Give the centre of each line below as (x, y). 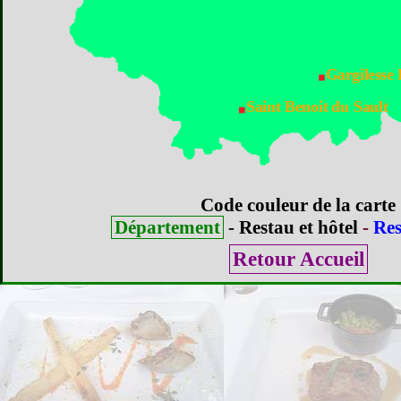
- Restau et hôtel (290, 227)
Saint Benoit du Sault (317, 107)
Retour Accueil (298, 259)
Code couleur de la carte (298, 205)
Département (167, 227)
